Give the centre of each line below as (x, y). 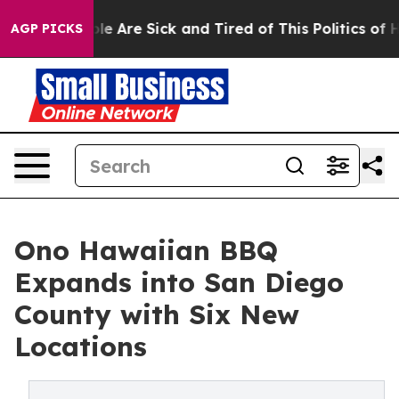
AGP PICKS (47, 28)
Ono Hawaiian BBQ (146, 250)
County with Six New (157, 314)
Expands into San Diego (179, 282)
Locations (81, 346)
